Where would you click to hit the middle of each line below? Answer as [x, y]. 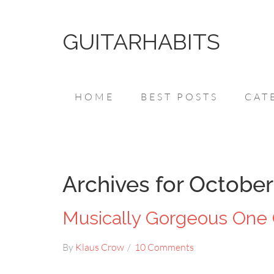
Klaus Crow [100, 247]
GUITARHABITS [141, 42]
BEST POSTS [180, 97]
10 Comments [164, 247]
